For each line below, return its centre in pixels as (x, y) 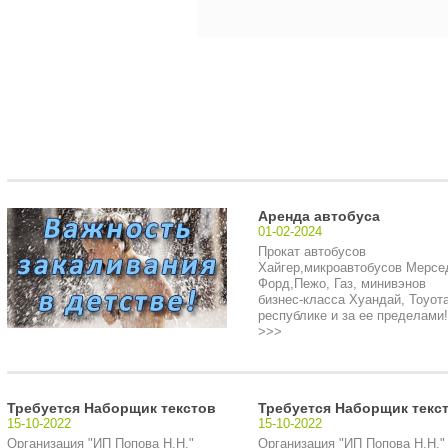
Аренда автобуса (318, 216)
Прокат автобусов (311, 251)
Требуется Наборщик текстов (111, 408)
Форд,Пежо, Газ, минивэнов (341, 283)
